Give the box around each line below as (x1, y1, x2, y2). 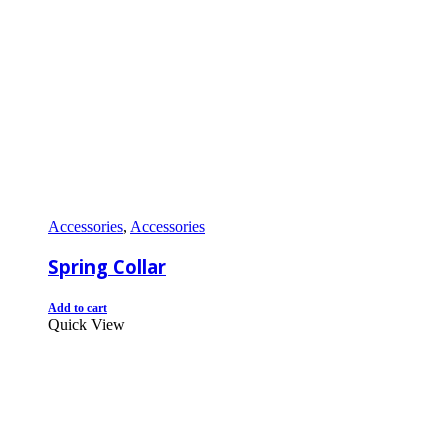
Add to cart (48, 301, 107, 316)
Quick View (48, 316, 125, 334)
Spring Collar (48, 254, 166, 280)
